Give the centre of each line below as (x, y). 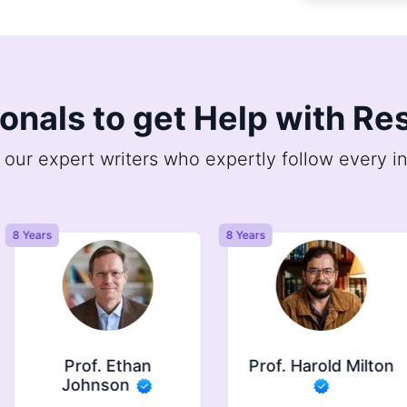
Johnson (87, 384)
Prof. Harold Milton (310, 365)
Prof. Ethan (97, 365)
